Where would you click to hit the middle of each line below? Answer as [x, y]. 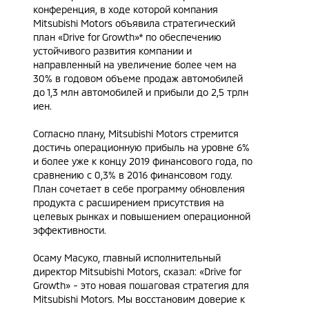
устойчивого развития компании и [112, 51]
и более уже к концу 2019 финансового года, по [143, 161]
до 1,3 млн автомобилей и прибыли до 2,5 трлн [141, 92]
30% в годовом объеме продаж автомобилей [138, 78]
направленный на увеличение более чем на [135, 64]
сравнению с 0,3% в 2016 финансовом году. [133, 175]
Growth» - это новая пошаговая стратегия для [141, 285]
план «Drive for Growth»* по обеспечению [127, 37]
